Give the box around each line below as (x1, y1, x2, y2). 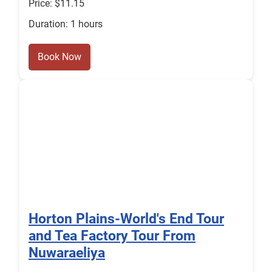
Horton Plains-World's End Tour (29, 210, 224, 228)
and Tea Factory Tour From (29, 227, 195, 245)
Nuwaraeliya (29, 244, 105, 262)
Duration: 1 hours (29, 18, 103, 30)
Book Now (38, 51, 81, 63)
